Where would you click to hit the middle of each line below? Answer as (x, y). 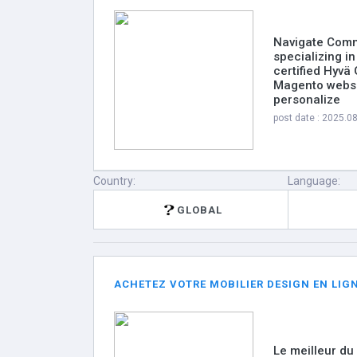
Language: (314, 181)
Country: (114, 181)
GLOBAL (199, 210)
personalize (307, 100)
